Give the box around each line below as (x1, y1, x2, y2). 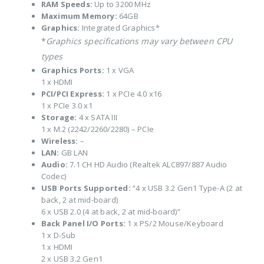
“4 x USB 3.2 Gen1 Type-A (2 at (130, 183, 242, 194)
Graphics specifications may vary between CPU (45, 35, 232, 47)
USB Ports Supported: (41, 183, 131, 194)
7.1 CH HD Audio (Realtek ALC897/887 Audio (67, 159, 227, 170)
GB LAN (59, 147, 88, 159)
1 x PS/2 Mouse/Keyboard (125, 218, 223, 229)
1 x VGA (104, 65, 134, 76)
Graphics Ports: (41, 65, 104, 76)
